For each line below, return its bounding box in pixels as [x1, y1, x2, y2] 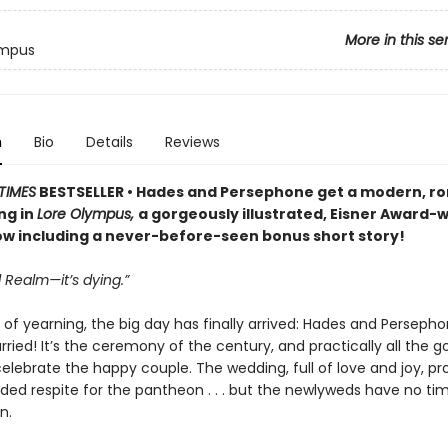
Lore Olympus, [36, 204, 138, 224]
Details [85, 132, 133, 152]
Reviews [164, 132, 220, 152]
